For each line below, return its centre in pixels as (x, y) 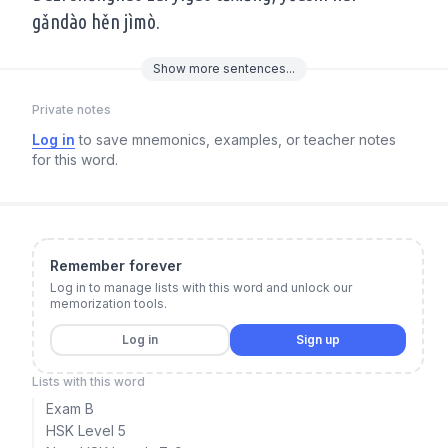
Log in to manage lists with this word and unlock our (201, 287)
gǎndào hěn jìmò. (96, 21)
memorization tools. (108, 303)
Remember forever (116, 265)
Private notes (71, 109)
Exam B (70, 408)
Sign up (318, 339)
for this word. (75, 159)
